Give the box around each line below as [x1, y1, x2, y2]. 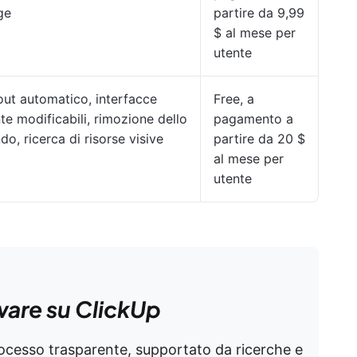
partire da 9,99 [214, 5, 304, 21]
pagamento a [214, 111, 293, 127]
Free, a [214, 91, 254, 107]
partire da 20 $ [214, 131, 305, 147]
